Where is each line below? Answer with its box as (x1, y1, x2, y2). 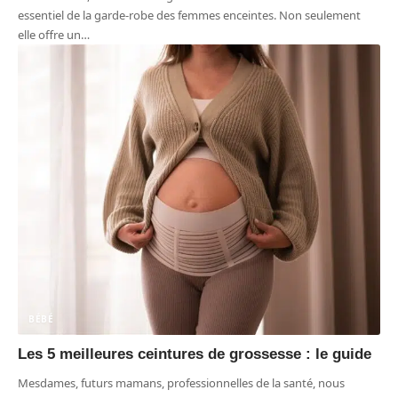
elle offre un (18, 27, 81, 44)
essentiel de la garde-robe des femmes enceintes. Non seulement (18, 7, 361, 24)
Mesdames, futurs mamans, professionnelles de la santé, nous (18, 374, 345, 391)
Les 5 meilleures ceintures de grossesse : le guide (18, 345, 371, 362)
